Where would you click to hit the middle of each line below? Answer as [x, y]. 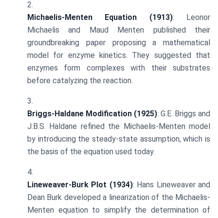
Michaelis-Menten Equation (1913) [100, 18]
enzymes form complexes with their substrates [119, 68]
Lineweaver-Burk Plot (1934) [80, 185]
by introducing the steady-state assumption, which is [119, 139]
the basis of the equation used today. [91, 152]
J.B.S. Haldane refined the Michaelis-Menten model [119, 127]
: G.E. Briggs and [184, 114]
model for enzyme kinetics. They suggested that [119, 55]
